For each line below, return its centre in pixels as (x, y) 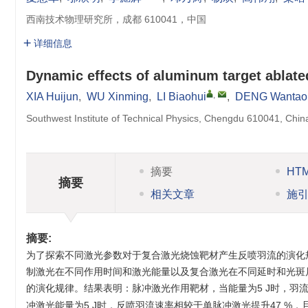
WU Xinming (118, 97)
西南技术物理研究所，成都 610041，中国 (116, 19)
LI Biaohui (181, 97)
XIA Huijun (52, 97)
